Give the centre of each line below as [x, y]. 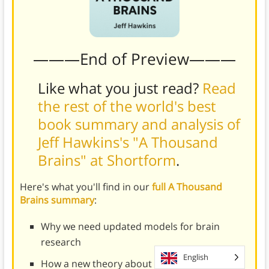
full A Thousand [187, 186]
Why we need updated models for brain [130, 226]
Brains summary [57, 200]
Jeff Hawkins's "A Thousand [128, 142]
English [196, 257]
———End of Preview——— [134, 59]
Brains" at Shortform [107, 160]
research [61, 242]
